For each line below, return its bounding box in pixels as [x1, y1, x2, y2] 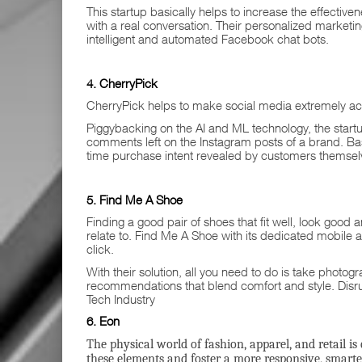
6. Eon [86, 314, 120, 328]
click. [86, 242, 114, 256]
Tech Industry [86, 291, 155, 306]
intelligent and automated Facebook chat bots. [86, 31, 329, 46]
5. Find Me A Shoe [86, 192, 183, 207]
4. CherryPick [86, 75, 158, 90]
